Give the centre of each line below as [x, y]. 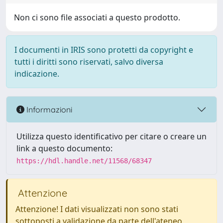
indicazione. [37, 74]
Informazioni [48, 109]
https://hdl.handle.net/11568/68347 [84, 161]
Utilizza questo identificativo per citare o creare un [111, 136]
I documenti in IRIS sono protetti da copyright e [104, 50]
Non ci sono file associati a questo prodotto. [97, 17]
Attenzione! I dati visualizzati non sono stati [97, 209]
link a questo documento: [64, 148]
